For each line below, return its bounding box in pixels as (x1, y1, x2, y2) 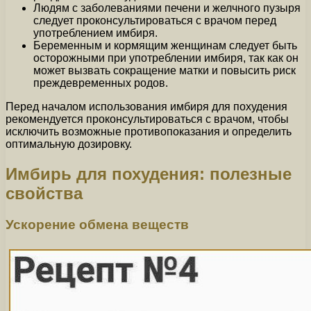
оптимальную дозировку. (6, 138, 132, 151)
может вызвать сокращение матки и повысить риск (33, 65, 296, 77)
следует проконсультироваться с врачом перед (33, 15, 276, 27)
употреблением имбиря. (33, 27, 158, 40)
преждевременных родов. (33, 77, 168, 90)
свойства (6, 184, 83, 203)
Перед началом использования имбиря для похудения (6, 101, 287, 113)
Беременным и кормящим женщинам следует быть (33, 40, 297, 52)
